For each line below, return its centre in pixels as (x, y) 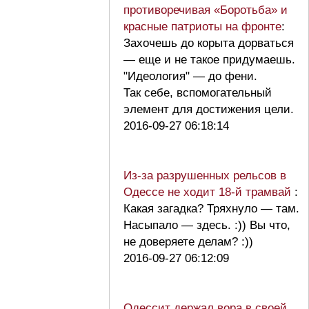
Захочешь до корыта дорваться (209, 43)
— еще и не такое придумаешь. (209, 59)
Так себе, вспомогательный (198, 92)
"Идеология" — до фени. (190, 76)
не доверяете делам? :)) (192, 241)
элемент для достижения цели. (212, 109)
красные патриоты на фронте (202, 26)
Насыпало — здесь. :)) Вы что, (207, 225)
